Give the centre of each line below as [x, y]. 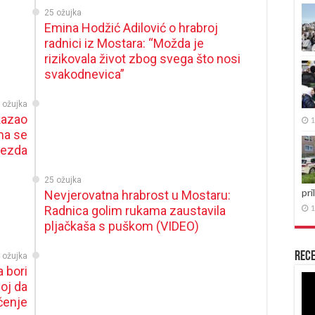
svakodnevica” [85, 74]
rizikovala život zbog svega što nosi [143, 59]
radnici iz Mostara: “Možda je [124, 43]
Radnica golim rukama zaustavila [135, 211]
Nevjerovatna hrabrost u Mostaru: [138, 195]
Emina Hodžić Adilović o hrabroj [131, 28]
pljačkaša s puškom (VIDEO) [122, 226]
